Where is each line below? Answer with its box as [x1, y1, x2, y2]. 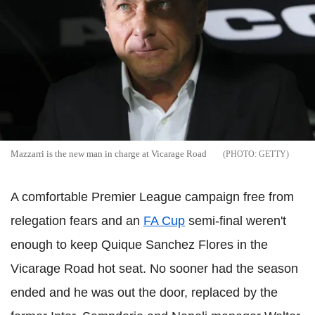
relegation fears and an [11, 214, 143, 229]
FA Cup [143, 214, 185, 229]
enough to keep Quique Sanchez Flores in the [11, 238, 268, 252]
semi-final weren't [185, 214, 286, 229]
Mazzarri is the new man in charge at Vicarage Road [11, 148, 207, 160]
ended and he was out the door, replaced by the [11, 285, 278, 300]
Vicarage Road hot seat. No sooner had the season [11, 262, 298, 276]
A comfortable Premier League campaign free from [11, 190, 294, 205]
